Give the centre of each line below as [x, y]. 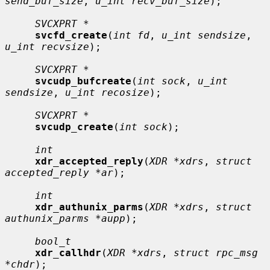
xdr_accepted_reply [89, 161]
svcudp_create [74, 127]
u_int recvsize [47, 46]
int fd [131, 35]
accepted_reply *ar [59, 172]
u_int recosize [107, 92]
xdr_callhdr [68, 253]
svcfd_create [71, 35]
